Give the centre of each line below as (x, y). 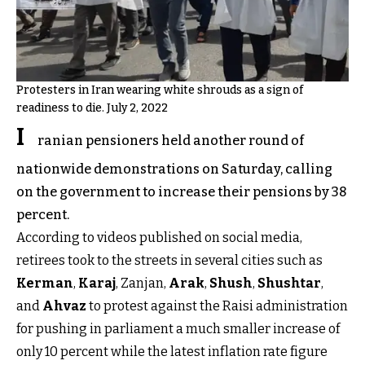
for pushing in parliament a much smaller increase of (178, 329)
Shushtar (289, 283)
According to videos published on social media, (159, 237)
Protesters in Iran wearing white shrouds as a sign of (160, 90)
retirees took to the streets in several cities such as (169, 260)
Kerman (45, 283)
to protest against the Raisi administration (218, 306)
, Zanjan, (142, 283)
